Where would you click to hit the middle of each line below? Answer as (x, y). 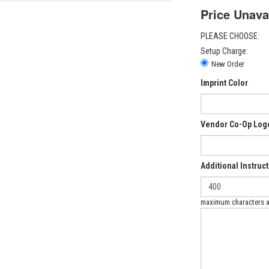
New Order (228, 64)
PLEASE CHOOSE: (230, 36)
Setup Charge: (224, 51)
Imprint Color (224, 83)
